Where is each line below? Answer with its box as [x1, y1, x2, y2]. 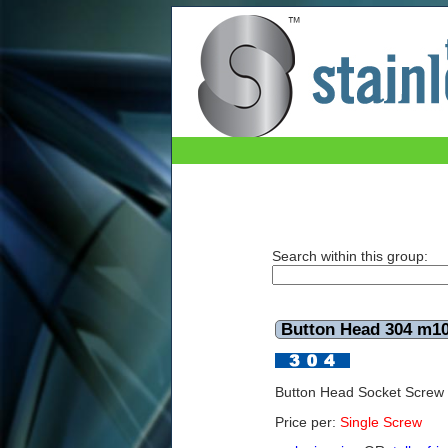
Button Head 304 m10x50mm [192, 97, 358, 111]
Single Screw [340, 413, 422, 430]
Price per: [275, 413, 340, 430]
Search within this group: [272, 248, 428, 265]
